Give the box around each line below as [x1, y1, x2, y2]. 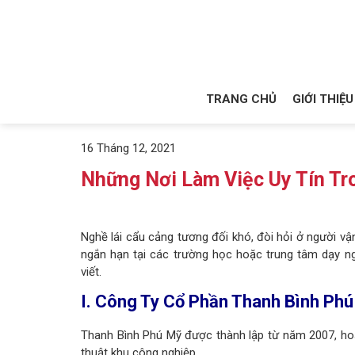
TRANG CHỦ [205, 92, 277, 106]
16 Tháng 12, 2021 [81, 141, 176, 155]
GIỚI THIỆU [292, 92, 353, 106]
